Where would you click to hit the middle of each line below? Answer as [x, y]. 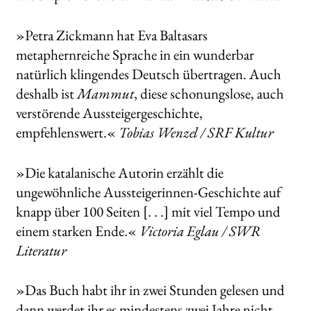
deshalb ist [46, 94]
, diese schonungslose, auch [209, 94]
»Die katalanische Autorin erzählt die [119, 172]
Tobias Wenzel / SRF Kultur [196, 133]
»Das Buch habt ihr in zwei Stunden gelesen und [150, 290]
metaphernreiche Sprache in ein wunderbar [135, 55]
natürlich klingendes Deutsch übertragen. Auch [148, 74]
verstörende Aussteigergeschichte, [109, 113]
